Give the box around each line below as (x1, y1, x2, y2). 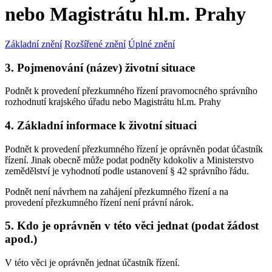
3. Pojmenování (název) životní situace (5, 61, 195, 74)
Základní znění (5, 38, 62, 49)
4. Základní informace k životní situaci (5, 119, 197, 132)
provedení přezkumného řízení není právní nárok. (5, 197, 194, 208)
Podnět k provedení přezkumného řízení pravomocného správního (5, 86, 257, 97)
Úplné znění (128, 38, 175, 49)
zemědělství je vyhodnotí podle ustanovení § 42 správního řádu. (5, 165, 249, 176)
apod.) (5, 233, 37, 246)
